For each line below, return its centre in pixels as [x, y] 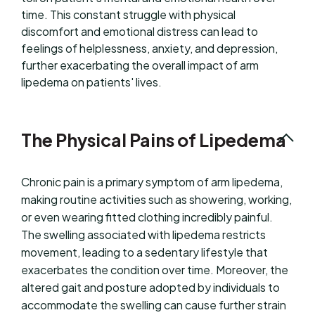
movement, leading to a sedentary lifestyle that [144, 252]
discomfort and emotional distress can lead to [140, 31]
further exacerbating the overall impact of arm [140, 65]
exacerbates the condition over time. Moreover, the [155, 270]
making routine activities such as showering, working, [156, 200]
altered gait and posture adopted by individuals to [150, 288]
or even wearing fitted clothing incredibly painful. [147, 217]
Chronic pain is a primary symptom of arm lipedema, [152, 182]
